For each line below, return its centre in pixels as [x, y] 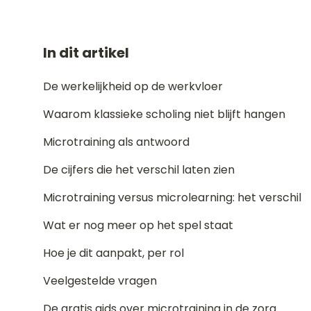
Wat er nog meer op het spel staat [138, 225]
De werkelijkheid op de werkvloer [133, 86]
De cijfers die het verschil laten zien [139, 170]
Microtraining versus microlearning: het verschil [172, 197]
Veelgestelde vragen [100, 281]
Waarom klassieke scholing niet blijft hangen [164, 114]
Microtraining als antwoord [116, 142]
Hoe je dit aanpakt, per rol [114, 253]
